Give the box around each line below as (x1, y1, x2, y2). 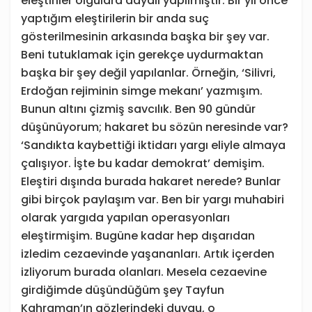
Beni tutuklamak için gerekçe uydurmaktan (21, 47, 263, 63)
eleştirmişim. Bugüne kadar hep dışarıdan (21, 228, 255, 244)
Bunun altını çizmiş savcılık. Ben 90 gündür (21, 101, 256, 118)
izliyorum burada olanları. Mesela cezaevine (21, 264, 267, 281)
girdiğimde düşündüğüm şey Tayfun (21, 282, 224, 299)
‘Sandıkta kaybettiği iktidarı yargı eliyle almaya (21, 137, 286, 154)
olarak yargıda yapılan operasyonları (21, 210, 230, 226)
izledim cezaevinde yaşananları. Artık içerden (21, 246, 274, 263)
